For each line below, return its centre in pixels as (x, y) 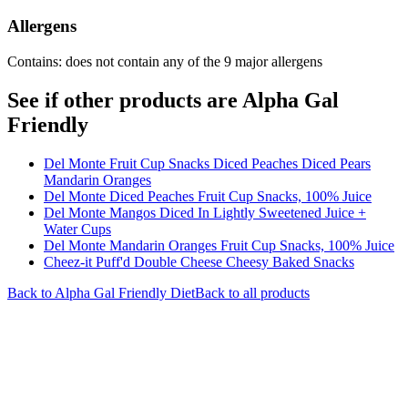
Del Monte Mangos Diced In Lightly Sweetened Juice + (205, 213)
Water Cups (77, 229)
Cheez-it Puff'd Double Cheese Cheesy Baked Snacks (199, 262)
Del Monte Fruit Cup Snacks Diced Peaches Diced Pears (207, 163)
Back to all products (252, 293)
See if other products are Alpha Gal (173, 101)
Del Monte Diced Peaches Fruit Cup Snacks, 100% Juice (208, 196)
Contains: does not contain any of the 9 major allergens (165, 62)
